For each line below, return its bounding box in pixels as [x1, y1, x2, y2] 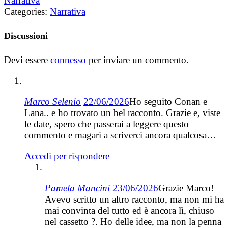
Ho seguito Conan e [129, 96, 207, 107]
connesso [50, 54, 86, 66]
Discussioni [4, 31, 48, 41]
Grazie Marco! [158, 183, 214, 194]
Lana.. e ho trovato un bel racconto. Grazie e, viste [24, 107, 220, 119]
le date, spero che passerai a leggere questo [24, 119, 189, 130]
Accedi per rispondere [24, 151, 109, 162]
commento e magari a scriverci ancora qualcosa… [24, 130, 216, 141]
